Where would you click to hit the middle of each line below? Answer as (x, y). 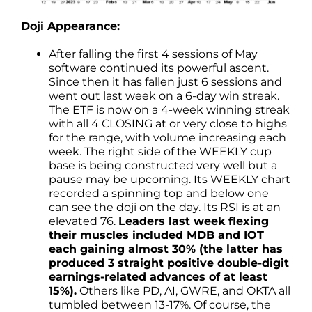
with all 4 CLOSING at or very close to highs (168, 124)
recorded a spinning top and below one (159, 194)
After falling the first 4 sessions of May (153, 54)
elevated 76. (84, 221)
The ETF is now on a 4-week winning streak (169, 110)
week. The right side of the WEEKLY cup (160, 152)
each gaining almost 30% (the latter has (166, 249)
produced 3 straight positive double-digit (169, 263)
